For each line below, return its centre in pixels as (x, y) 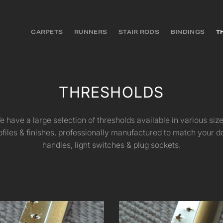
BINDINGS (188, 32)
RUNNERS (91, 32)
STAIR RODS (139, 32)
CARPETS (47, 32)
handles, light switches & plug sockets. (111, 145)
